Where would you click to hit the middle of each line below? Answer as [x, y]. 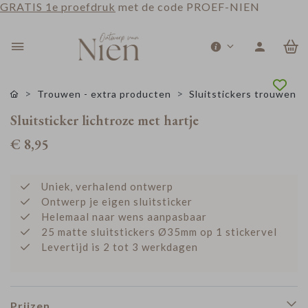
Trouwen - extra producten [104, 94]
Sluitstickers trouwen [243, 94]
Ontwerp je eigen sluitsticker [117, 201]
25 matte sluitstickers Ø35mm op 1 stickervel [159, 232]
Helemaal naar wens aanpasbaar [124, 217]
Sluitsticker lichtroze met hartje [104, 120]
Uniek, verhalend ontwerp [107, 186]
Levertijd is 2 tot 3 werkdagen [120, 247]
